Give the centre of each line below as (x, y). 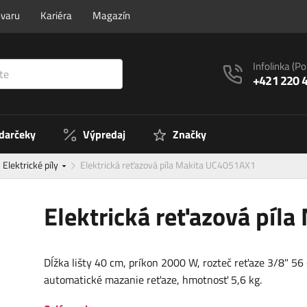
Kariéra (56, 15)
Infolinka (273, 66)
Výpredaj (104, 135)
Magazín (111, 15)
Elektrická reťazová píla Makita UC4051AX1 (168, 165)
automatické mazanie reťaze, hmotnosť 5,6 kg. (153, 280)
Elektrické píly (32, 165)
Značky (189, 135)
